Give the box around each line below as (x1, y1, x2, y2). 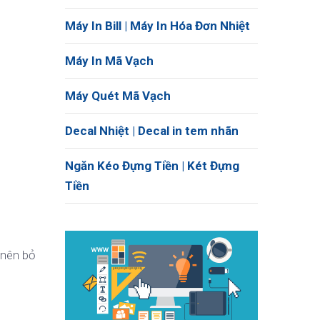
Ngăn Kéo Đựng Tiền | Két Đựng (65, 159, 239, 173)
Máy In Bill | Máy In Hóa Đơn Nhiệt (65, 19, 250, 33)
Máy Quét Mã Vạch (65, 89, 171, 103)
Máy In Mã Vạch (65, 54, 154, 68)
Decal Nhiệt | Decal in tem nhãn (65, 124, 239, 138)
